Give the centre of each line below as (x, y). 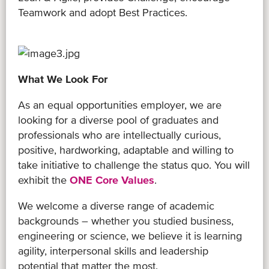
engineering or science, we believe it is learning (130, 235)
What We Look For (63, 79)
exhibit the (44, 180)
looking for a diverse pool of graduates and (118, 119)
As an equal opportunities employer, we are (120, 104)
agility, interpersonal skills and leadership (113, 250)
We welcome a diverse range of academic (116, 205)
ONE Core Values (112, 180)
